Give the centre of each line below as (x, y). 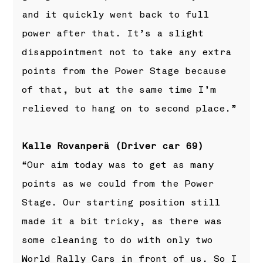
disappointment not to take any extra (127, 52)
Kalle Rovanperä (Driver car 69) (113, 146)
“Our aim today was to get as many (118, 165)
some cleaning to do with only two (117, 240)
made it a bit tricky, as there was (122, 222)
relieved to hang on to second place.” (129, 108)
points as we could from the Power (118, 184)
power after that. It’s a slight (113, 33)
